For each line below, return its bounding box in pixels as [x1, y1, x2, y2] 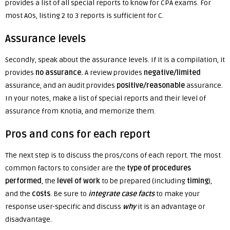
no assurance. [35, 68, 83, 77]
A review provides [83, 68, 144, 77]
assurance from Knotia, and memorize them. [5, 107, 156, 116]
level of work [57, 177, 100, 185]
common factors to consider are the [5, 164, 127, 172]
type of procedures [127, 164, 191, 172]
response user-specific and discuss [5, 202, 123, 211]
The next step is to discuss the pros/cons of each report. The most [5, 151, 221, 160]
